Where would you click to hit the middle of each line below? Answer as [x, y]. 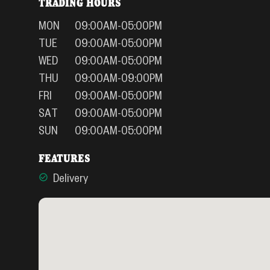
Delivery [71, 177]
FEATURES [64, 158]
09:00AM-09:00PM [118, 77]
